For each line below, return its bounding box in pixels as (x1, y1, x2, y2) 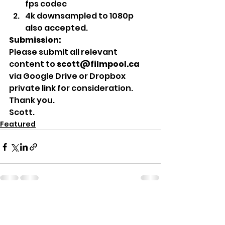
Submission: (9, 34, 61, 46)
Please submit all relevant (9, 46, 119, 58)
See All (136, 198, 161, 208)
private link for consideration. (9, 82, 135, 94)
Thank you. (9, 94, 56, 106)
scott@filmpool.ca (55, 58, 140, 70)
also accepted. (25, 22, 91, 34)
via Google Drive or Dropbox (9, 70, 127, 82)
